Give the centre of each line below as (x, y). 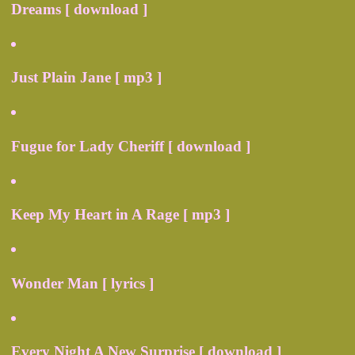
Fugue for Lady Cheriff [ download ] (131, 146)
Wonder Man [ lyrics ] (82, 283)
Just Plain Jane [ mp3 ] (86, 78)
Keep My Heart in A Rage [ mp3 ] (120, 215)
